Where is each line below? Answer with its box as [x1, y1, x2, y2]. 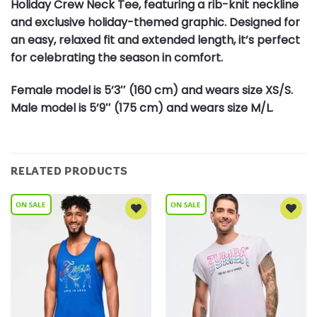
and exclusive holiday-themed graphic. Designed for [11, 14, 300, 31]
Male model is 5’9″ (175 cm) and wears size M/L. [11, 100, 273, 117]
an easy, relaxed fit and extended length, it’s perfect [11, 32, 300, 49]
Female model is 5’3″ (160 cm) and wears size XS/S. [11, 82, 293, 99]
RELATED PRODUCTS [11, 164, 128, 178]
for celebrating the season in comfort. [11, 50, 223, 67]
